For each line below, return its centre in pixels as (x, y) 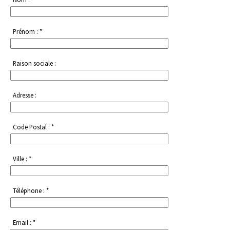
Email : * (24, 223)
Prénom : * (27, 32)
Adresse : (25, 95)
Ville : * (22, 159)
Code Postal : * (33, 127)
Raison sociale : (34, 63)
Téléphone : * (31, 191)
